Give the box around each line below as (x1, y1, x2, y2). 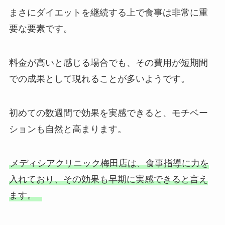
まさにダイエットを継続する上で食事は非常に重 (9, 8, 208, 18)
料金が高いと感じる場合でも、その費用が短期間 (9, 57, 208, 68)
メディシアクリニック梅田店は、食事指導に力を (10, 158, 209, 168)
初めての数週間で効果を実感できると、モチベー (9, 107, 208, 118)
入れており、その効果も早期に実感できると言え (9, 174, 208, 184)
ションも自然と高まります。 (9, 124, 127, 134)
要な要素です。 (9, 24, 72, 34)
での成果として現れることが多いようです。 (9, 73, 190, 84)
